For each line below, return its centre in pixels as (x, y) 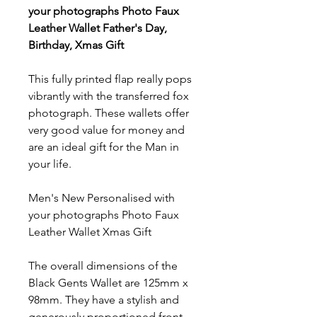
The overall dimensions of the (103, 266)
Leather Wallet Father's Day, (98, 28)
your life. (50, 164)
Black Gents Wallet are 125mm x (108, 283)
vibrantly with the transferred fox (109, 96)
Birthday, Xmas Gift (76, 45)
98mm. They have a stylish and (104, 300)
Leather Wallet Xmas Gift (90, 232)
